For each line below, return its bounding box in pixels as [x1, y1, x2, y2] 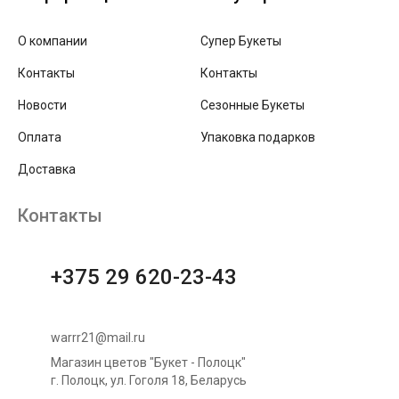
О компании [18, 34, 87, 49]
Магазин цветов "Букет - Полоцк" [51, 354, 246, 370]
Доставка [18, 162, 76, 177]
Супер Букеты [200, 34, 281, 49]
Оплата [18, 130, 61, 145]
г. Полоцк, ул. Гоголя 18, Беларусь [51, 372, 247, 387]
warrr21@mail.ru [51, 330, 145, 345]
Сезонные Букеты [200, 98, 305, 113]
